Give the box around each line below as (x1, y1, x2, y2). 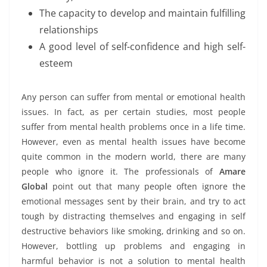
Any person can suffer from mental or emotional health (21, 91, 246, 103)
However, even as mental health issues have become (21, 135, 246, 147)
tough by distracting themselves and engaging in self (21, 210, 246, 222)
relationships (39, 23, 98, 36)
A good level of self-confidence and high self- (39, 39, 246, 53)
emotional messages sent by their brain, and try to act (21, 195, 246, 207)
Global (21, 180, 48, 192)
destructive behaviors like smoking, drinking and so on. (21, 225, 246, 237)
